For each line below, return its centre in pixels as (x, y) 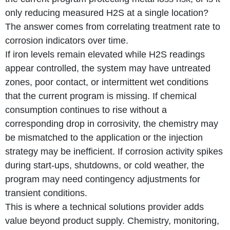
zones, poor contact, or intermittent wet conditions (107, 82)
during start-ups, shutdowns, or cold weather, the (105, 165)
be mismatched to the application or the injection (104, 137)
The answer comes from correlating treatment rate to (113, 26)
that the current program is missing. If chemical (101, 96)
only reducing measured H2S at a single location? (107, 13)
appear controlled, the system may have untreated (108, 68)
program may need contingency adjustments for (103, 179)
